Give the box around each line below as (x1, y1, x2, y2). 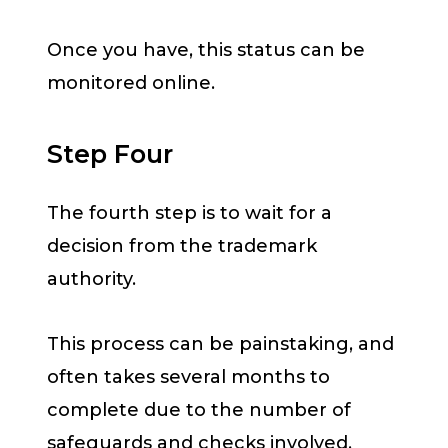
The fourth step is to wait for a (47, 202, 332, 225)
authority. (47, 268, 136, 291)
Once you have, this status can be (47, 38, 365, 61)
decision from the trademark (47, 235, 317, 258)
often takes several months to (47, 365, 330, 388)
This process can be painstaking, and (47, 332, 394, 355)
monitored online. (47, 71, 220, 94)
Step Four (47, 139, 173, 170)
